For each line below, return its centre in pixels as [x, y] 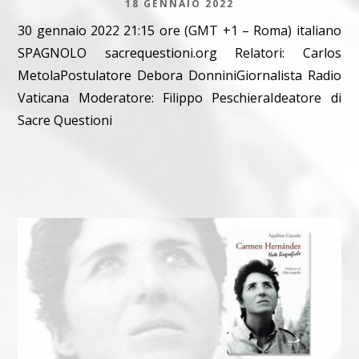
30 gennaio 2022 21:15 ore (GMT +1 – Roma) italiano [179, 30]
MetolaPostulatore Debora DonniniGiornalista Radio [179, 75]
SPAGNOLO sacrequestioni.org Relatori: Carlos [179, 52]
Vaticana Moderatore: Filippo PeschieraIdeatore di [179, 97]
